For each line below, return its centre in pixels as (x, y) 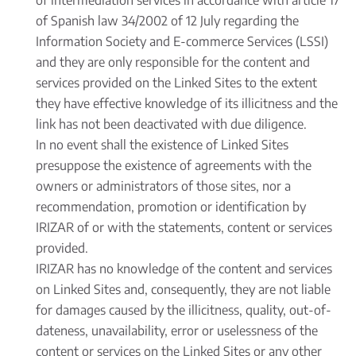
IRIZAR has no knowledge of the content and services (184, 269)
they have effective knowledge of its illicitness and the (187, 103)
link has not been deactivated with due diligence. (171, 124)
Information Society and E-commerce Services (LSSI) (182, 41)
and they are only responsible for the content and (173, 62)
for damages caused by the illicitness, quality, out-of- (184, 310)
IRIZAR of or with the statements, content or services (184, 227)
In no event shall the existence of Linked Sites (162, 145)
